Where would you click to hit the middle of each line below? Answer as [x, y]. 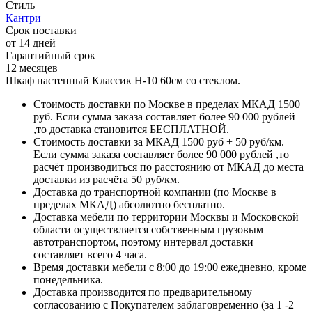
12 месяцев [32, 68]
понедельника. [68, 280]
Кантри [23, 18]
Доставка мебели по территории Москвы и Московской [166, 217]
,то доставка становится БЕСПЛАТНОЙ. [131, 130]
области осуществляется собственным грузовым [148, 230]
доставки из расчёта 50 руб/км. [107, 180]
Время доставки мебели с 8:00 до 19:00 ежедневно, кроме [170, 267]
